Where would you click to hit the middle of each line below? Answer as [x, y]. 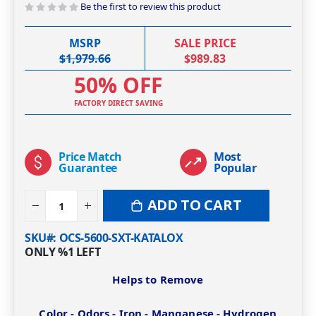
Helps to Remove [158, 280]
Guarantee [88, 168]
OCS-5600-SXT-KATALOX [121, 237]
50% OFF [118, 85]
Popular [235, 168]
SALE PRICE [205, 43]
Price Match [90, 157]
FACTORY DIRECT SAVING [119, 103]
